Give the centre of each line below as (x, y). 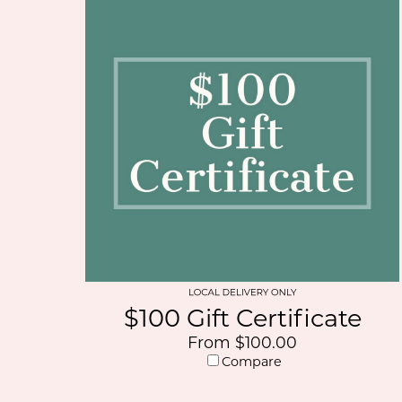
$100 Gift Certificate (242, 318)
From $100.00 (243, 342)
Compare (251, 362)
